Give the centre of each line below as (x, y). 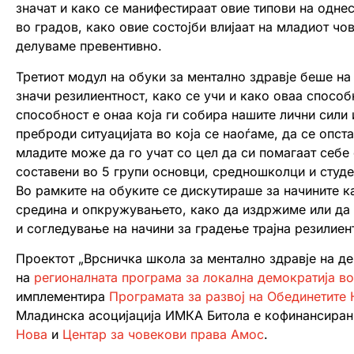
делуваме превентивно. (89, 46)
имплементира (62, 297)
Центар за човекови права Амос (163, 335)
